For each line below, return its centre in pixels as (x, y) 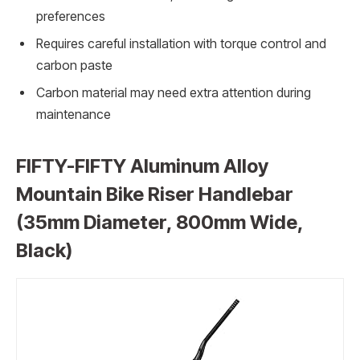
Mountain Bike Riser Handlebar (155, 194)
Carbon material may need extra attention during (174, 93)
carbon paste (74, 66)
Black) (44, 250)
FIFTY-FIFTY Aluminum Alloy (142, 166)
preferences (71, 17)
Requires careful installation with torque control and (181, 44)
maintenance (74, 115)
